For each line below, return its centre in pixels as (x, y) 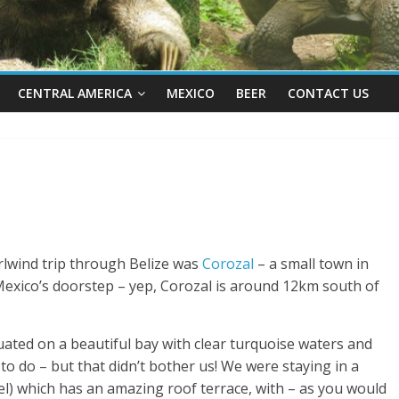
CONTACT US (328, 93)
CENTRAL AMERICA (75, 93)
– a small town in (311, 263)
